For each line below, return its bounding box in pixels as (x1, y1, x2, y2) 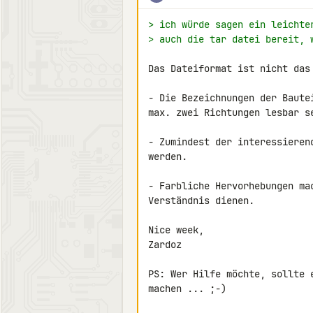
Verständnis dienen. (148, 194, 254, 207)
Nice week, (148, 224, 204, 236)
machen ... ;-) (148, 282, 226, 295)
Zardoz (148, 238, 182, 251)
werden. (148, 150, 187, 163)
